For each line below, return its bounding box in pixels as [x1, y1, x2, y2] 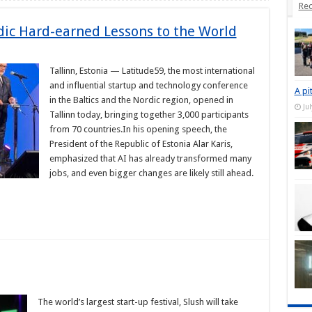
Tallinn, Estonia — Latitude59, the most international [49, 65, 255, 76]
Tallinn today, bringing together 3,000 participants [49, 109, 249, 120]
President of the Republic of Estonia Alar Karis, [49, 139, 233, 149]
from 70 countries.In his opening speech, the [49, 124, 227, 134]
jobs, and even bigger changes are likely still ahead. [49, 168, 253, 178]
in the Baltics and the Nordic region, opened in [49, 95, 233, 105]
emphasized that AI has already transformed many [49, 153, 251, 164]
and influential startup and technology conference [49, 80, 248, 91]
